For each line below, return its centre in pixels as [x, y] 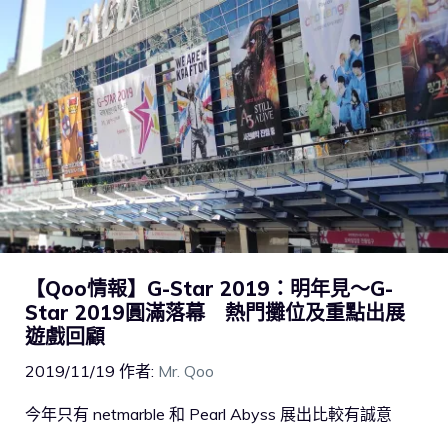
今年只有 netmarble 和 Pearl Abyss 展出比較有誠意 [208, 413]
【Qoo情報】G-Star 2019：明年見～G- [209, 288]
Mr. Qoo [186, 370]
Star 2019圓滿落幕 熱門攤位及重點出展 [215, 312]
